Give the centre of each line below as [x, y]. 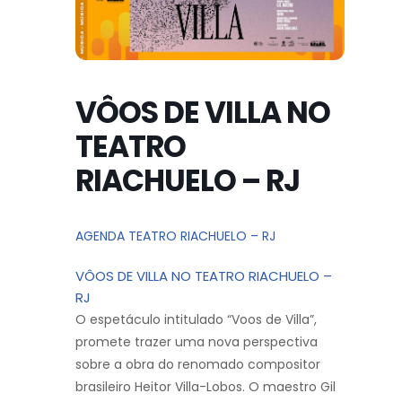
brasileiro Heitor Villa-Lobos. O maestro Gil [205, 386]
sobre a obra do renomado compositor [198, 364]
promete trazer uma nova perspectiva [197, 341]
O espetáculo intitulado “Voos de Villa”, [196, 319]
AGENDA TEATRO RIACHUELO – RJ [175, 236]
